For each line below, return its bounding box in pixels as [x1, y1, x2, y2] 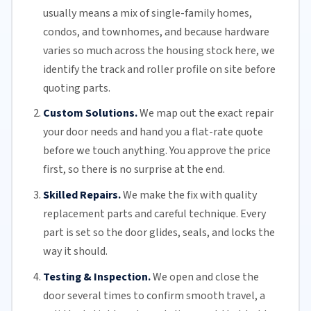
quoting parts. [42, 80, 110, 96]
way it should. [42, 243, 108, 259]
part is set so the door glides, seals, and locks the [42, 224, 275, 240]
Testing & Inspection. [42, 269, 151, 285]
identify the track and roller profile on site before [42, 61, 276, 77]
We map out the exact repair [139, 106, 274, 121]
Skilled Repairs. [42, 187, 121, 203]
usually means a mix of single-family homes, [42, 5, 252, 21]
